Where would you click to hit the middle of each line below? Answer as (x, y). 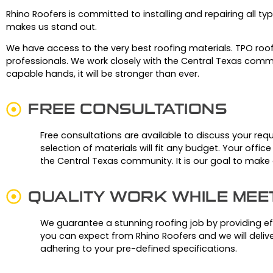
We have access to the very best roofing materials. (119, 48)
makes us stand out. (51, 27)
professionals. (37, 61)
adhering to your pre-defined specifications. (139, 248)
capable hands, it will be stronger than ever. (103, 74)
